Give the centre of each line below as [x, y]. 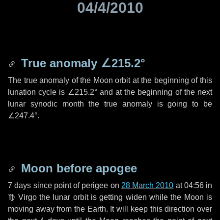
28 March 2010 [147, 185]
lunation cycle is [38, 92]
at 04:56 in [193, 185]
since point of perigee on [76, 185]
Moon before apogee [77, 168]
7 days [20, 185]
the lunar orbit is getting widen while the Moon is [124, 197]
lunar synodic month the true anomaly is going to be [110, 104]
